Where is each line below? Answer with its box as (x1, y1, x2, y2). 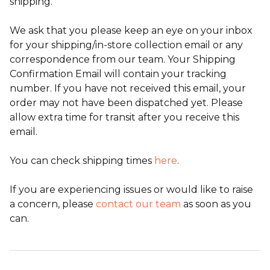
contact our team (96, 198, 181, 210)
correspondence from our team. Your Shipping (10, 54, 236, 65)
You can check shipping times (10, 155, 154, 166)
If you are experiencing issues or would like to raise (10, 184, 253, 195)
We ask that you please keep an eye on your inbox (10, 25, 253, 36)
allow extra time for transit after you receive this (10, 111, 239, 123)
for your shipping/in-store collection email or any (10, 39, 243, 51)
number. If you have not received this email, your (10, 83, 246, 94)
